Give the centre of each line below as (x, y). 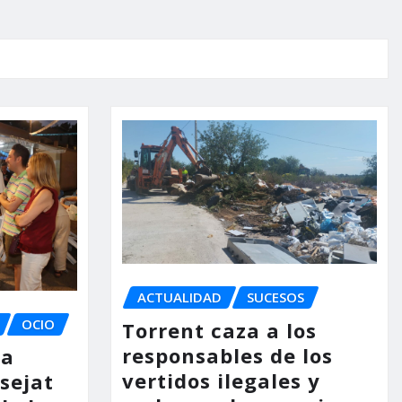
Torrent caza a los (219, 330)
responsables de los (227, 355)
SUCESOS (275, 297)
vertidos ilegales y (221, 380)
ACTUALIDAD (179, 297)
